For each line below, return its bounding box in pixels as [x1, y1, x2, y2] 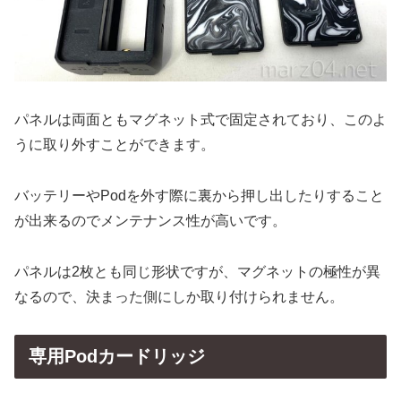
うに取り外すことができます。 [14, 137, 215, 152]
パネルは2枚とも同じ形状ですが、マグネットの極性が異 [14, 263, 380, 279]
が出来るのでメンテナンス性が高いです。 [14, 212, 286, 228]
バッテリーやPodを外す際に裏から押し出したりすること [14, 187, 384, 203]
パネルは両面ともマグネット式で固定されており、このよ [14, 112, 387, 127]
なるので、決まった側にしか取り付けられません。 [14, 288, 344, 304]
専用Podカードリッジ [29, 346, 205, 367]
